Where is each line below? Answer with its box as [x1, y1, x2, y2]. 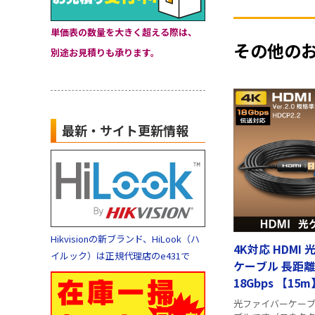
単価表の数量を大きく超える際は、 [51, 25, 197, 39]
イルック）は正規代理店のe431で [51, 249, 190, 262]
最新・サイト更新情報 [62, 121, 188, 139]
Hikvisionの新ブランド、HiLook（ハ [51, 232, 200, 245]
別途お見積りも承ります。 [51, 46, 160, 59]
